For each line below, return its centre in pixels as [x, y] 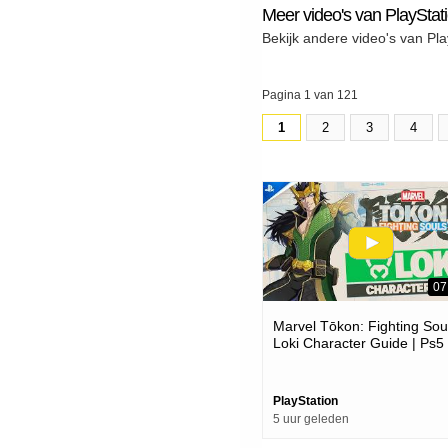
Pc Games [306, 360]
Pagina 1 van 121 [310, 94]
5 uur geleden [311, 419]
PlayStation [305, 401]
